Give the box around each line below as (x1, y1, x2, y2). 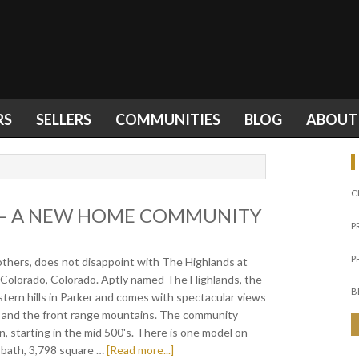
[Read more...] (107, 343, 174, 357)
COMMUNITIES (115, 111, 220, 128)
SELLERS (36, 111, 91, 128)
